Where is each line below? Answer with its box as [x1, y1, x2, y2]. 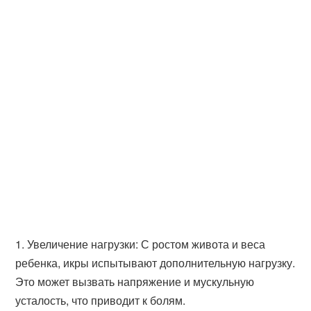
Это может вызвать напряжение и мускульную [15, 274, 255, 289]
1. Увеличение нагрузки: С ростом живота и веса [15, 236, 266, 252]
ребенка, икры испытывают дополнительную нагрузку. [15, 255, 296, 271]
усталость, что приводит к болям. [15, 292, 186, 308]
